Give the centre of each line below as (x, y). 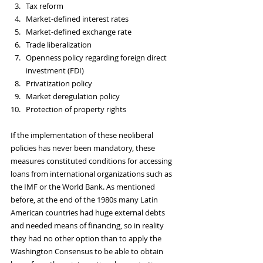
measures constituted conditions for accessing (92, 161)
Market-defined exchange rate (79, 32)
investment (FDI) (55, 71)
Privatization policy (59, 84)
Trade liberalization (59, 45)
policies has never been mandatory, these (84, 148)
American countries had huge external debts (89, 213)
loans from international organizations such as (92, 174)
